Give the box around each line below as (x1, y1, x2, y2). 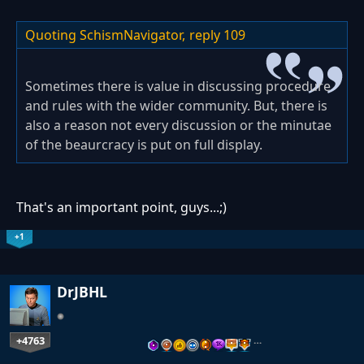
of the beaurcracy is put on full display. (25, 136, 262, 154)
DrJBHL (57, 282, 107, 302)
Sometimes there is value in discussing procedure (25, 77, 331, 96)
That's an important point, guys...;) (16, 198, 227, 217)
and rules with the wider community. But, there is (25, 97, 327, 115)
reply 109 (189, 26, 245, 45)
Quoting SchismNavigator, (25, 26, 185, 45)
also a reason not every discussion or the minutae (25, 116, 331, 135)
